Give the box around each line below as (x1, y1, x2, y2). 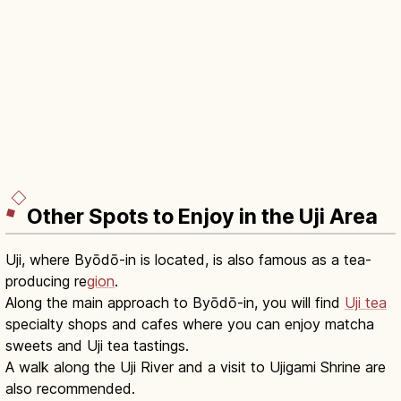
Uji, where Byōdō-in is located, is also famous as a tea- (5, 251, 371, 269)
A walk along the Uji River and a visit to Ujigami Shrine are (5, 358, 386, 377)
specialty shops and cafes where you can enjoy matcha (5, 315, 374, 334)
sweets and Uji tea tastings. (5, 337, 189, 355)
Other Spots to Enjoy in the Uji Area (27, 204, 378, 230)
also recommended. (5, 380, 135, 398)
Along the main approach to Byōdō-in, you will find (5, 294, 345, 312)
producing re (5, 272, 87, 291)
